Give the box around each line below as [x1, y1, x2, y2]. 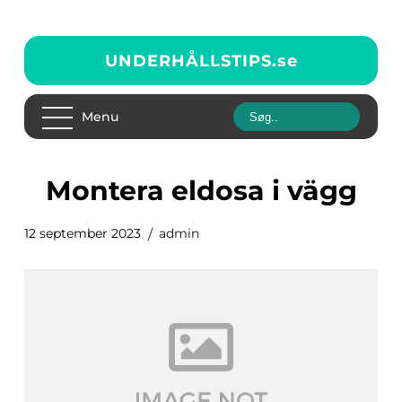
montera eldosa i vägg [71, 174, 357, 207]
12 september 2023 [24, 225, 141, 241]
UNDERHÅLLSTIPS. [104, 50, 277, 71]
